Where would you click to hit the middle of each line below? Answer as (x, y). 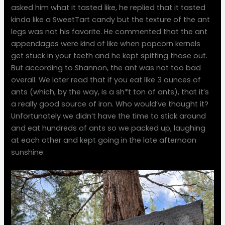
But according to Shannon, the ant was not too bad (106, 68)
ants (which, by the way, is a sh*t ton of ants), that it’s (110, 92)
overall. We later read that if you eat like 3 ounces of (106, 80)
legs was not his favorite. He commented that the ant (109, 31)
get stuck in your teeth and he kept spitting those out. (109, 55)
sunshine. (28, 152)
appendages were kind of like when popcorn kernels (106, 43)
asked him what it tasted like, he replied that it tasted (108, 7)
